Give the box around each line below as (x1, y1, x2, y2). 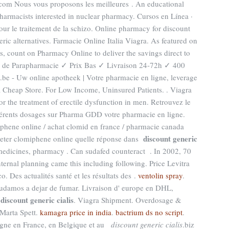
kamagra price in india (40, 207, 111, 217)
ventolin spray (138, 170, 182, 180)
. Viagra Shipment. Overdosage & (74, 195, 181, 205)
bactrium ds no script (116, 207, 182, 217)
